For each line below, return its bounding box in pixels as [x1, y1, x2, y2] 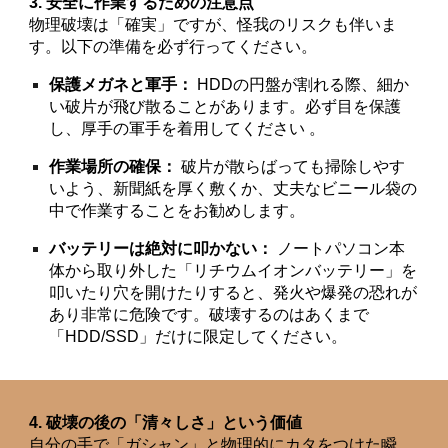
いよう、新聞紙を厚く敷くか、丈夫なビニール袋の [49, 180, 418, 197]
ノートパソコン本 [273, 240, 406, 257]
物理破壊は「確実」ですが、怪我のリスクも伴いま [29, 16, 398, 33]
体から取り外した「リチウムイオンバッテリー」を [49, 262, 418, 279]
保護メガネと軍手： [49, 76, 194, 93]
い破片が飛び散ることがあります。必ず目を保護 [49, 98, 402, 115]
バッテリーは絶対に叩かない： [49, 240, 274, 257]
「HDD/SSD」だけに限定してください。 [49, 328, 348, 345]
